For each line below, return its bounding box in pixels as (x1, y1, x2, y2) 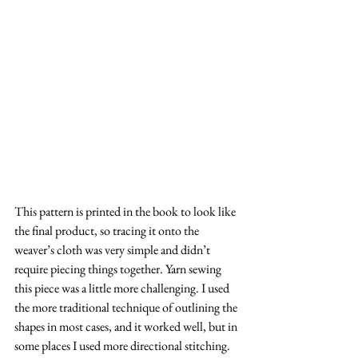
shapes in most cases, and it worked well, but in (14, 318, 240, 336)
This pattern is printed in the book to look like (14, 203, 238, 221)
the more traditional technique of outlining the (14, 299, 240, 316)
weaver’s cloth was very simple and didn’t (14, 241, 213, 259)
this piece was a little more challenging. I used (14, 280, 232, 297)
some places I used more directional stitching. (14, 337, 233, 355)
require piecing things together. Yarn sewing (14, 261, 224, 278)
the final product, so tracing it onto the (14, 222, 201, 240)
